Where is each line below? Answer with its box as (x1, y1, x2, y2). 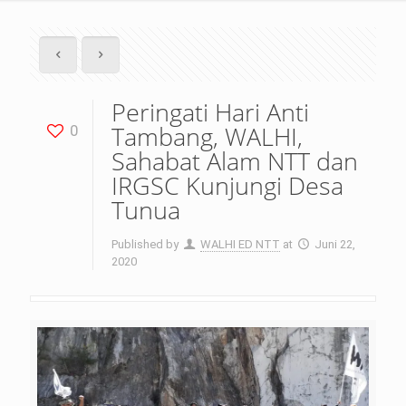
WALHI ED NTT (200, 237, 281, 251)
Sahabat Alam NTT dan (111, 144, 358, 178)
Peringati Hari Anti (111, 95, 309, 129)
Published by (111, 237, 179, 251)
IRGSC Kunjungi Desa (111, 169, 343, 202)
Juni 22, (314, 237, 356, 251)
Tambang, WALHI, (111, 120, 303, 153)
